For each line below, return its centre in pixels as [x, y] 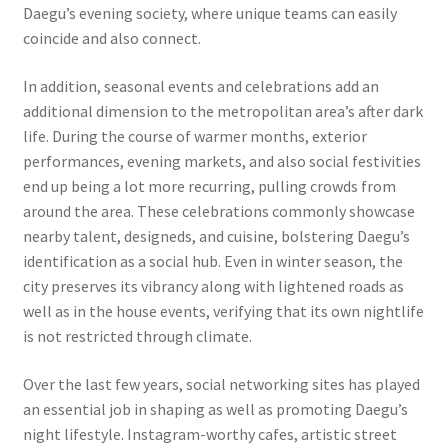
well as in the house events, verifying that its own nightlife [223, 310]
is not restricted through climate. [137, 335]
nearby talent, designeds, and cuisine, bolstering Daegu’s [216, 235]
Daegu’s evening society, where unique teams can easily [209, 13]
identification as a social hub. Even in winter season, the [212, 260]
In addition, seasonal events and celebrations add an [200, 85]
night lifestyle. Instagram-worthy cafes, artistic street [209, 433]
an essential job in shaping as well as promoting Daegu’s [215, 408]
